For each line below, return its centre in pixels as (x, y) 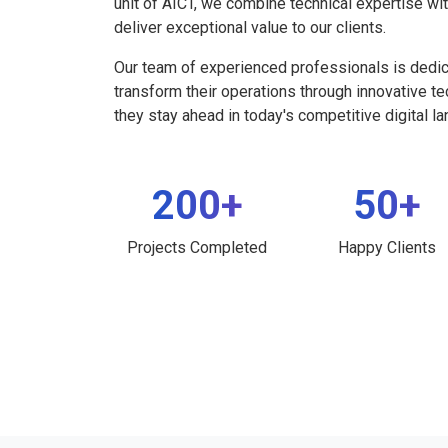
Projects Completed (197, 247)
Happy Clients (387, 247)
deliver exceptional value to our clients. (250, 27)
